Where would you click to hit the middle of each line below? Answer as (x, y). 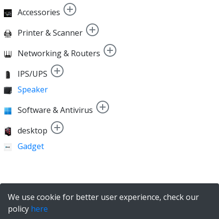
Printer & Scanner (50, 33)
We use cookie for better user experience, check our (103, 197)
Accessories (39, 12)
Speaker (33, 89)
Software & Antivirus (55, 110)
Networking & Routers (59, 53)
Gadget (31, 146)
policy (19, 208)
